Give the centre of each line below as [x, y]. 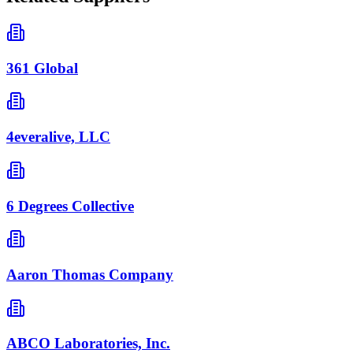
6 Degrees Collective [70, 206]
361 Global [42, 68]
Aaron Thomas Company [90, 275]
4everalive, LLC [58, 137]
